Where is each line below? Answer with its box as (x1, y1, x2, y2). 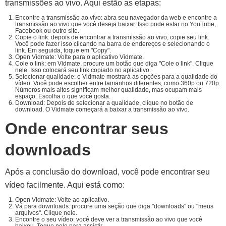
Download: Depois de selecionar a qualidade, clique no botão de (15, 99, 193, 106)
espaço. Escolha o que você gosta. (15, 93, 110, 100)
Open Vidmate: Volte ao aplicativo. (15, 196, 109, 203)
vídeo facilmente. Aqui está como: (5, 181, 125, 189)
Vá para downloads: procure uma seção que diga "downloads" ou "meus (15, 203, 213, 210)
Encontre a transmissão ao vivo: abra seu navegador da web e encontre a (15, 14, 217, 21)
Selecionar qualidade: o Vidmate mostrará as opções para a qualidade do (15, 73, 217, 80)
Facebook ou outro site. (15, 27, 79, 34)
